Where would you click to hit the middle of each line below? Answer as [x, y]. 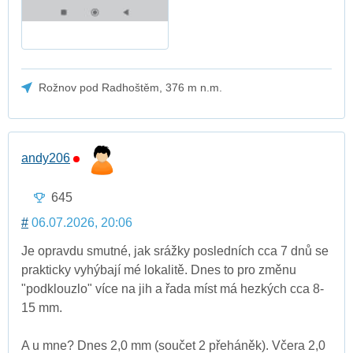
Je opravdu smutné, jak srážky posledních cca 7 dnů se [175, 251]
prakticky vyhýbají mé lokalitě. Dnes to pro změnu [159, 269]
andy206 [46, 158]
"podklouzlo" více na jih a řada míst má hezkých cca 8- [173, 288]
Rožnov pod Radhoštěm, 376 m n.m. [131, 87]
